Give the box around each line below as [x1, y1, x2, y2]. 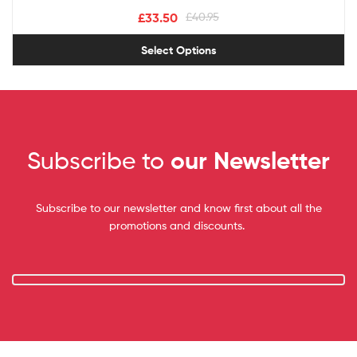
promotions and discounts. [109, 218, 248, 233]
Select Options [140, 42, 217, 57]
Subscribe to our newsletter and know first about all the [35, 201, 322, 215]
